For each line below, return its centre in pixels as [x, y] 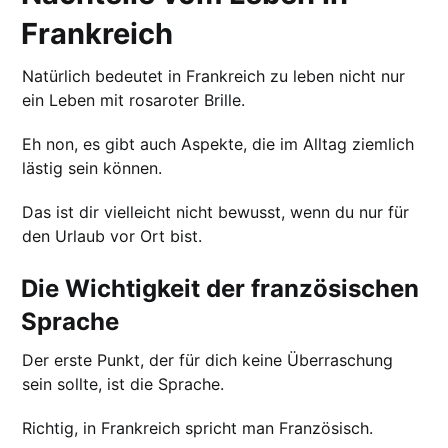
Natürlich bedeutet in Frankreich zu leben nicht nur [214, 75]
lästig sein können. [92, 167]
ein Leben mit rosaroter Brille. [134, 99]
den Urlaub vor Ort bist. [112, 235]
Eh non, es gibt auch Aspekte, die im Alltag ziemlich [218, 143]
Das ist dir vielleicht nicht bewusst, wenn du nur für [216, 211]
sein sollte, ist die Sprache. [123, 383]
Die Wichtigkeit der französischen [220, 288]
